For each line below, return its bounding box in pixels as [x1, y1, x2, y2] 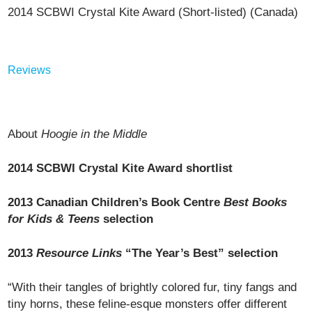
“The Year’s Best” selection [122, 246, 279, 260]
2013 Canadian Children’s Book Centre [8, 195, 224, 209]
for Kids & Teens [8, 212, 100, 226]
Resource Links [36, 246, 123, 260]
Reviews [8, 64, 52, 76]
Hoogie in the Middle [41, 127, 148, 141]
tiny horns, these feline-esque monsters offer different [8, 297, 288, 311]
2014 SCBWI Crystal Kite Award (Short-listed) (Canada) [8, 5, 299, 19]
